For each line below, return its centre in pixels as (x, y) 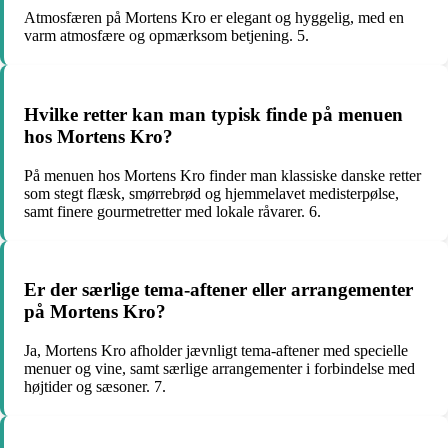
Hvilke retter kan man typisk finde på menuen (213, 114)
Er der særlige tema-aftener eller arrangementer (218, 290)
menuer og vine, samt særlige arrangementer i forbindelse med (219, 368)
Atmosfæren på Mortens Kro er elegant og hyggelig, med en (214, 18)
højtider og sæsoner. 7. (95, 386)
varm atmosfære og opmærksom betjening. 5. (166, 36)
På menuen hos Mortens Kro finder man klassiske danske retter (222, 175)
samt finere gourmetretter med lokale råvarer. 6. (172, 211)
